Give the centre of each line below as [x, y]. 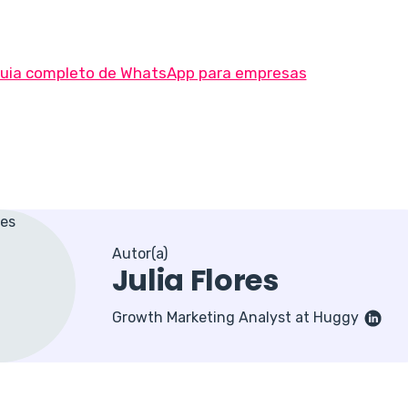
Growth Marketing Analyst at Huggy [237, 318]
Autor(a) [139, 254]
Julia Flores [195, 280]
